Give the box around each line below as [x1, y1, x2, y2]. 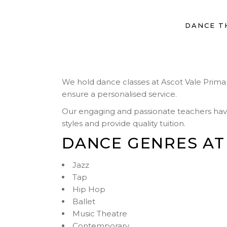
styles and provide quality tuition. [62, 119, 192, 128]
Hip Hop [72, 184, 105, 194]
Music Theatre [72, 209, 127, 218]
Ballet [72, 197, 95, 206]
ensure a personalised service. [62, 89, 179, 99]
